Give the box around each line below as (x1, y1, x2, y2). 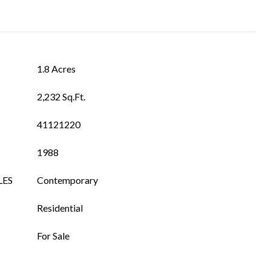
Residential (37, 202, 83, 214)
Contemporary (37, 174, 98, 186)
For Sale (37, 230, 70, 241)
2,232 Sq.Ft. (37, 91, 85, 102)
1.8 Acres (37, 63, 76, 74)
